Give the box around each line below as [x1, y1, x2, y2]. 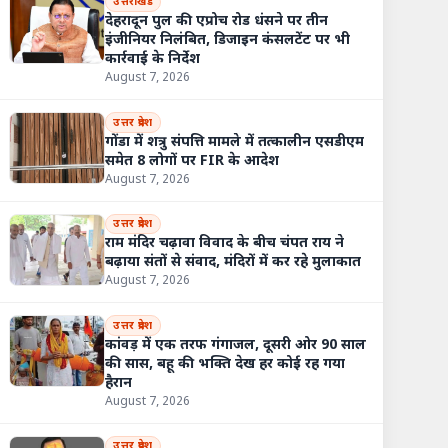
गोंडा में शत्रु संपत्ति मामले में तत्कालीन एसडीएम [105, 132, 365, 152]
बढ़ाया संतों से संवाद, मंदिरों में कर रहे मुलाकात [105, 253, 362, 273]
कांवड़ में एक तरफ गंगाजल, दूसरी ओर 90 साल [105, 335, 367, 355]
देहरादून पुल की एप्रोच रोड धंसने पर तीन [105, 12, 329, 32]
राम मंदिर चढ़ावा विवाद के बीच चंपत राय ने [105, 234, 345, 254]
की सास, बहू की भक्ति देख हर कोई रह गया [105, 354, 346, 374]
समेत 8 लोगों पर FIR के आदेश [105, 151, 280, 171]
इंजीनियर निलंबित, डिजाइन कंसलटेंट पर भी [105, 31, 351, 51]
